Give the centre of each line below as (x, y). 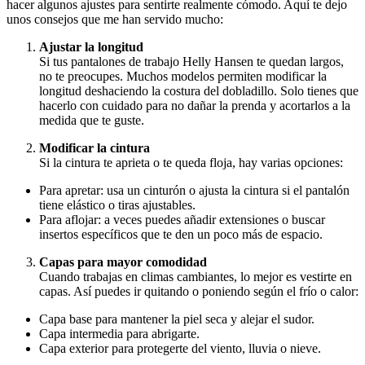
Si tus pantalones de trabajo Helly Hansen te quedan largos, (191, 61)
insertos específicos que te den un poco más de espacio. (181, 234)
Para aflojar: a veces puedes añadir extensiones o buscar (182, 219)
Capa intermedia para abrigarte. (119, 333)
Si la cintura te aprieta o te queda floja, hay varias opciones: (191, 162)
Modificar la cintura (95, 147)
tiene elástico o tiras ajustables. (117, 204)
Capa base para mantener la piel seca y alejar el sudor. (177, 319)
